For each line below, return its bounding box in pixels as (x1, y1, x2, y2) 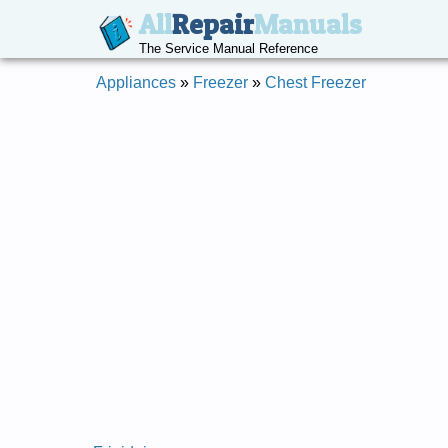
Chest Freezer (265, 74, 366, 91)
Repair (171, 8, 254, 41)
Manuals (253, 8, 362, 41)
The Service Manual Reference (138, 41, 318, 56)
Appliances (96, 74, 176, 91)
